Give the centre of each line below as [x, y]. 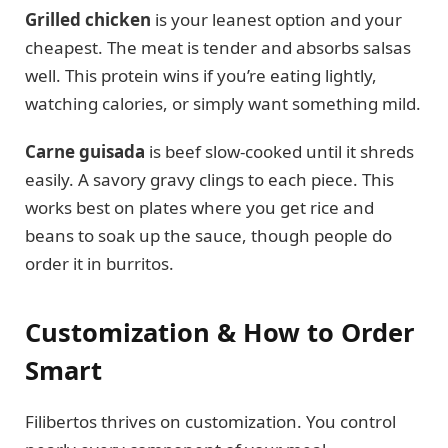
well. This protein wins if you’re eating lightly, [201, 75]
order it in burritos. [99, 264]
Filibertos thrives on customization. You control [210, 421]
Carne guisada [85, 152]
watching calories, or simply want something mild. [223, 103]
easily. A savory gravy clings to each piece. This [209, 180]
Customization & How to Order [220, 331]
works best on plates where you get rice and [199, 208]
